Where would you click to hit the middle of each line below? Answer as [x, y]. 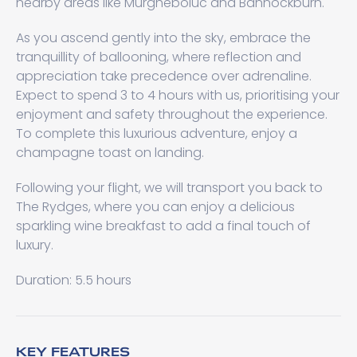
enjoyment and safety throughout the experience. [172, 114]
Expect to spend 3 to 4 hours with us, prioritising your [178, 95]
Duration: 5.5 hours [74, 280]
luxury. [35, 245]
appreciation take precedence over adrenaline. [164, 76]
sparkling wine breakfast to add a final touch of [163, 226]
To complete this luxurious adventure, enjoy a [157, 133]
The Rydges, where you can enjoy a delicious [155, 207]
